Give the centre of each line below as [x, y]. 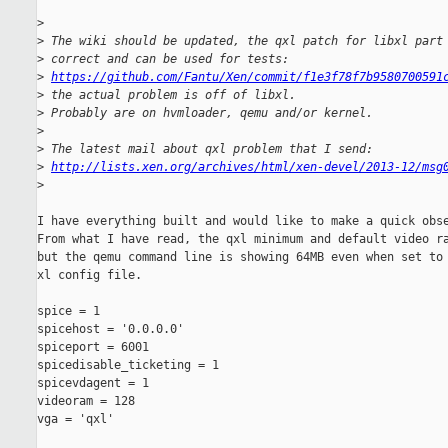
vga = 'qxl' [75, 419]
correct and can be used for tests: [166, 59]
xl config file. [89, 275]
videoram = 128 [86, 401]
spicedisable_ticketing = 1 [128, 365]
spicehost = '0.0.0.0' [110, 329]
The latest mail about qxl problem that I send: [208, 149]
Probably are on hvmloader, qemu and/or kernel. [208, 113]
